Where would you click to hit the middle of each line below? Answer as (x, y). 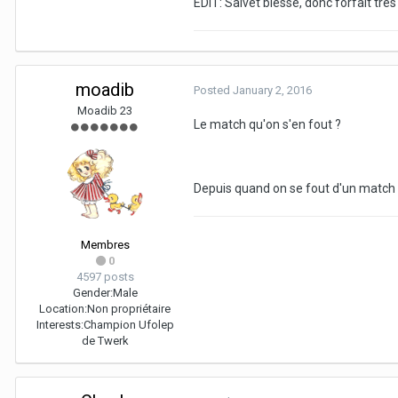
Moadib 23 (105, 111)
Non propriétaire (129, 309)
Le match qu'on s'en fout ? (267, 125)
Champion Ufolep (128, 325)
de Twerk (105, 341)
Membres (105, 245)
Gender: (92, 293)
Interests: (60, 325)
